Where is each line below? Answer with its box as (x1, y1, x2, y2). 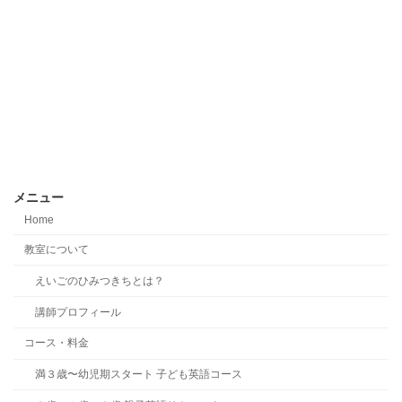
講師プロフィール (35, 305, 121, 319)
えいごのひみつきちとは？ (35, 274, 164, 287)
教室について (24, 242, 89, 256)
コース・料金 (24, 336, 89, 350)
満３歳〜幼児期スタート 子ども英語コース (35, 368, 242, 381)
